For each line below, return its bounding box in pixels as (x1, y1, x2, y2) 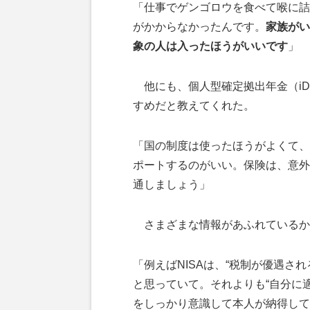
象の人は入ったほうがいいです (133, 40, 288, 52)
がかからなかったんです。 (133, 21, 266, 33)
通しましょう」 (133, 179, 210, 190)
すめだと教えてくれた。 (133, 100, 255, 111)
